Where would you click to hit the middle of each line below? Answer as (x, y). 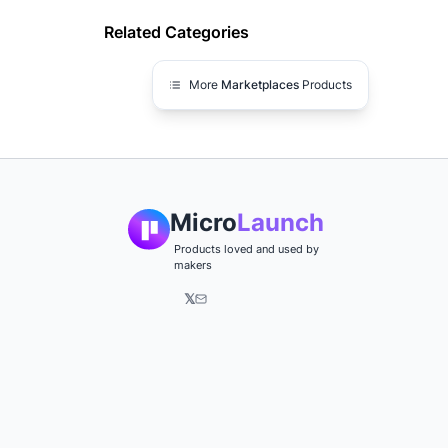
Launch (280, 222)
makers (193, 265)
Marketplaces (260, 84)
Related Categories (176, 32)
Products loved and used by (246, 249)
